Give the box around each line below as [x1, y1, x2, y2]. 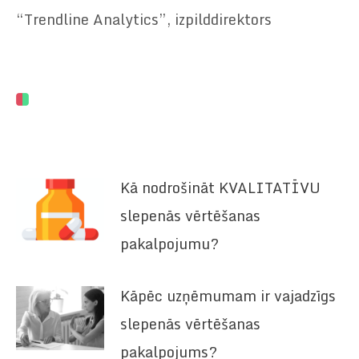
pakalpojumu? [120, 231, 219, 256]
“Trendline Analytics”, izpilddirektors [16, 6, 272, 31]
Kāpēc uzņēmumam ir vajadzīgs [120, 283, 336, 308]
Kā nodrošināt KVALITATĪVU [120, 175, 321, 200]
